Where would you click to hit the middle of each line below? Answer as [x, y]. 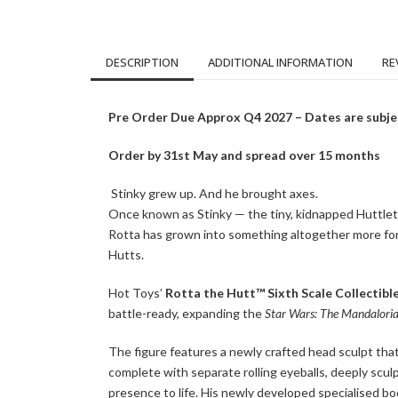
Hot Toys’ [137, 293]
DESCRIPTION [142, 63]
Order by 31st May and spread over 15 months [244, 155]
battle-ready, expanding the [187, 314]
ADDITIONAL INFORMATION [280, 63]
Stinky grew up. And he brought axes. [213, 194]
